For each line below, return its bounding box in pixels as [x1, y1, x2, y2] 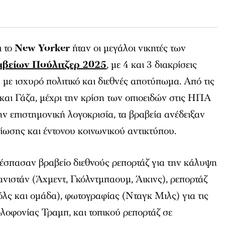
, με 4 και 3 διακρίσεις [106, 58, 197, 72]
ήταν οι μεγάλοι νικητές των [70, 42, 186, 55]
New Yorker [15, 42, 70, 55]
